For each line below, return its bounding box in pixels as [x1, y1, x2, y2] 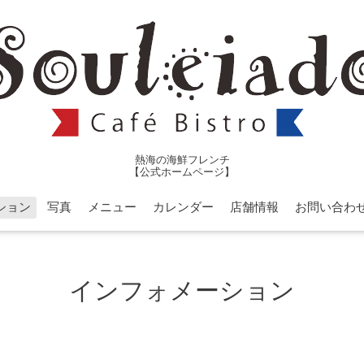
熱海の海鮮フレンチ [134, 154, 230, 166]
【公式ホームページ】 [129, 166, 235, 178]
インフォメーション [69, 279, 295, 305]
